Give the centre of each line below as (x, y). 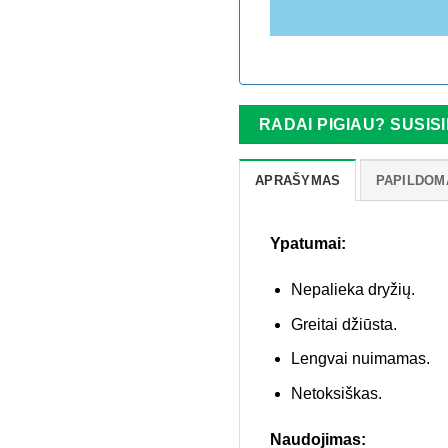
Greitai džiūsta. (343, 324)
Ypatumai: (308, 244)
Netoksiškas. (336, 394)
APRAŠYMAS (298, 181)
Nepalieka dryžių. (352, 290)
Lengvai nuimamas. (360, 359)
